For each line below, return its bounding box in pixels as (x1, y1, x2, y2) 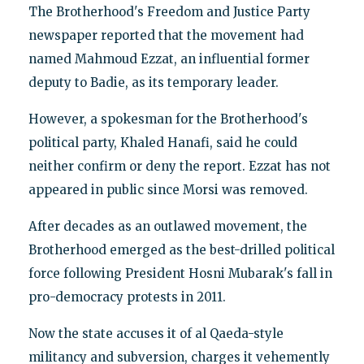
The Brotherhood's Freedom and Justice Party (28, 4, 310, 20)
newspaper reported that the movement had (28, 28, 304, 44)
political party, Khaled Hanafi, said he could (28, 135, 297, 151)
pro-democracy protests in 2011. (28, 289, 226, 305)
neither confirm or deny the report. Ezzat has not (28, 158, 331, 175)
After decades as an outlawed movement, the (28, 219, 307, 235)
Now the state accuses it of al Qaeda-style (28, 326, 284, 342)
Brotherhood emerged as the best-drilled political (28, 242, 335, 258)
